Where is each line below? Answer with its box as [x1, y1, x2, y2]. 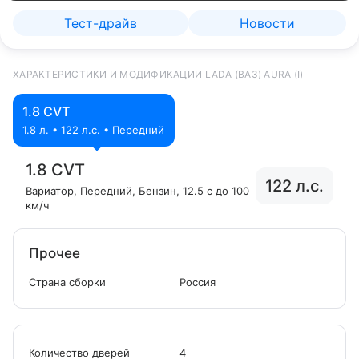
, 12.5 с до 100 [176, 184, 249, 197]
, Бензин [132, 184, 176, 197]
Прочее [29, 245, 80, 261]
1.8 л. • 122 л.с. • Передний [22, 123, 164, 136]
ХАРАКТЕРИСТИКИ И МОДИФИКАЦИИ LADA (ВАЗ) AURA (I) [13, 68, 304, 80]
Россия [179, 276, 216, 288]
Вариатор [26, 184, 74, 197]
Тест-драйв [64, 15, 137, 31]
